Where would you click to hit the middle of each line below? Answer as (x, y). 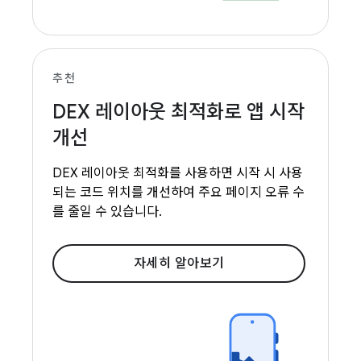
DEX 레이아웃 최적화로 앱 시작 (178, 112)
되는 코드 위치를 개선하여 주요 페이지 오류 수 (178, 193)
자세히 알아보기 (179, 263)
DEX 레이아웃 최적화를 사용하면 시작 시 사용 (178, 173)
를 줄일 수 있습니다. (107, 212)
